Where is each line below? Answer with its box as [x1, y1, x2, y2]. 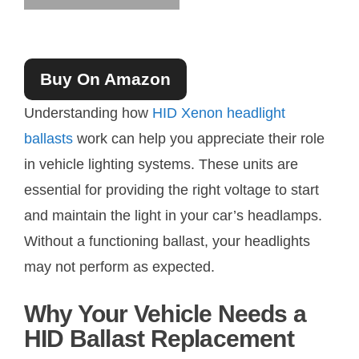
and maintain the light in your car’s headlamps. [24, 207, 322, 224]
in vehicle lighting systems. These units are [24, 155, 298, 172]
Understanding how [24, 104, 152, 121]
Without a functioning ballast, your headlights [24, 232, 310, 249]
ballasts [24, 130, 73, 147]
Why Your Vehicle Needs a [24, 300, 307, 327]
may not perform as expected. [24, 258, 215, 275]
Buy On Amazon [40, 69, 171, 88]
